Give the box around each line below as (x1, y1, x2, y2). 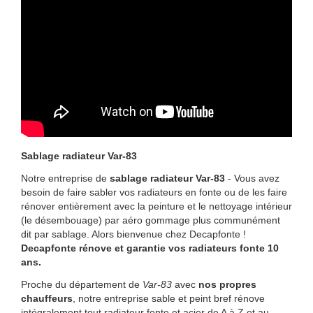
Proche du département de (21, 278, 143, 290)
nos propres (198, 278, 256, 290)
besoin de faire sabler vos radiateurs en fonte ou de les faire (21, 186, 287, 198)
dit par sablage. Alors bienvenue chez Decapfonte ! (21, 228, 246, 240)
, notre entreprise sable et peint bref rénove (73, 292, 265, 304)
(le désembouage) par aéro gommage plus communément (21, 214, 280, 226)
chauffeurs (21, 292, 73, 304)
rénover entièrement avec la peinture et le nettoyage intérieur (21, 200, 292, 212)
